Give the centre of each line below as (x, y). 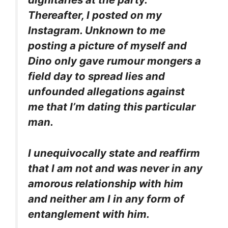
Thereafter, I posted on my (95, 15)
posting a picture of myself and (107, 46)
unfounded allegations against (106, 92)
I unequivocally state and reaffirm (114, 153)
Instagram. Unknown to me (97, 31)
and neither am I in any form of (106, 198)
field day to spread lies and (96, 76)
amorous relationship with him (106, 183)
